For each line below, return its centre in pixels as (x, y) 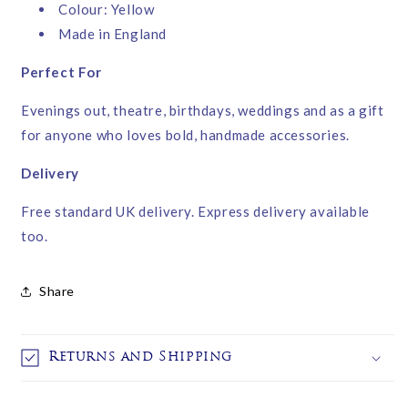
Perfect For (61, 71)
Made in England (112, 33)
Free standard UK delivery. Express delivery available (195, 211)
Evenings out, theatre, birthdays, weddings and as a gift (203, 110)
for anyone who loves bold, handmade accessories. (185, 134)
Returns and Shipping (140, 357)
